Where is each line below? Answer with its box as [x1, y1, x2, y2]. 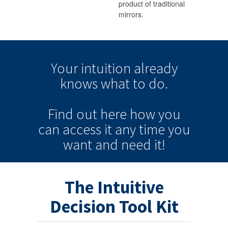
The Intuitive [64, 176, 164, 199]
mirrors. [119, 9, 144, 20]
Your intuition [50, 59, 134, 78]
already [133, 59, 178, 78]
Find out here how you [47, 105, 181, 124]
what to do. [98, 74, 168, 93]
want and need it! [63, 135, 165, 154]
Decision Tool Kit [49, 195, 179, 218]
